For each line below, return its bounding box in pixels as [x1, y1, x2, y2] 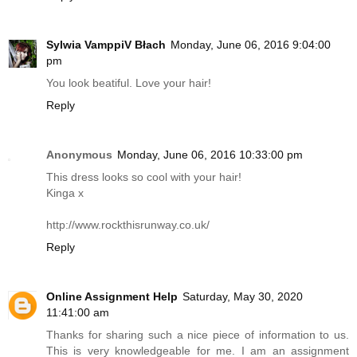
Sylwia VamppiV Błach [46, 38, 166, 52]
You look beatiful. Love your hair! [46, 76, 211, 90]
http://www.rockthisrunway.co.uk [46, 218, 206, 232]
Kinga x [46, 186, 84, 200]
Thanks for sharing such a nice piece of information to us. [46, 328, 349, 342]
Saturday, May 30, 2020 [182, 290, 303, 304]
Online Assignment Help [46, 290, 178, 304]
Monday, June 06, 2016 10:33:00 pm [117, 148, 303, 162]
